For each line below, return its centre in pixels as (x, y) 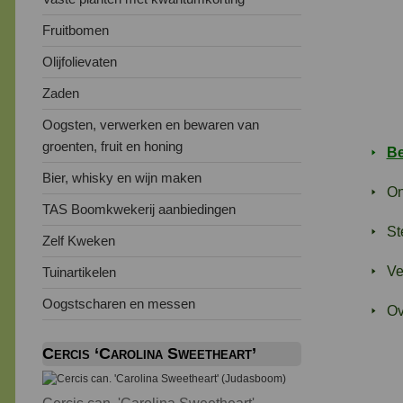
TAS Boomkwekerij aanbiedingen (139, 209)
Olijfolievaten (80, 61)
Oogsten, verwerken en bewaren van (151, 124)
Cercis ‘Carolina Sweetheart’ (149, 353)
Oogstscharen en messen (119, 303)
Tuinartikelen (79, 272)
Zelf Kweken (79, 240)
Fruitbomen (76, 30)
